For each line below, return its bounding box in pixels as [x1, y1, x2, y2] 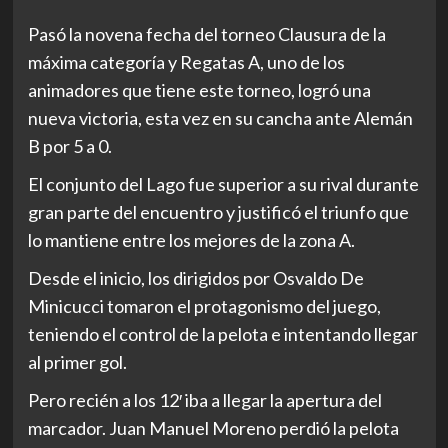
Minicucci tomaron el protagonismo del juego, [27, 295, 381, 317]
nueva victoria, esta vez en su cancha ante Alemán [27, 107, 413, 129]
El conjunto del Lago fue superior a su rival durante [27, 173, 419, 195]
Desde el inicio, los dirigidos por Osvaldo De [27, 267, 364, 289]
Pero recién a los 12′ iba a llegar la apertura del [27, 389, 382, 411]
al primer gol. [27, 351, 127, 373]
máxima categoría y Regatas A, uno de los [27, 51, 345, 73]
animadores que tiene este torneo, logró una [27, 79, 371, 101]
